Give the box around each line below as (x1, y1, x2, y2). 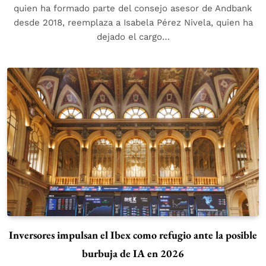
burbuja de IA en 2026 (82, 246, 184, 260)
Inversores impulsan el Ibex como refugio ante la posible (9, 227, 257, 242)
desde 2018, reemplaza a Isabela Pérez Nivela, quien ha (13, 17, 253, 28)
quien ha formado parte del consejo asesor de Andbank (14, 2, 252, 14)
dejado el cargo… (96, 31, 170, 42)
